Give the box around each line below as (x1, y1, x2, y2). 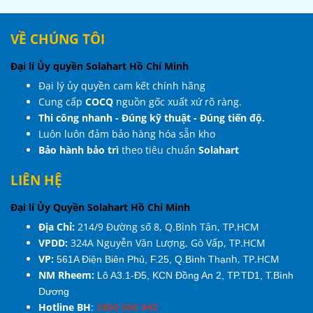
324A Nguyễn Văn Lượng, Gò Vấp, (71, 235, 229, 249)
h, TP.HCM (231, 252, 279, 265)
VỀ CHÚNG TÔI (10, 29, 105, 48)
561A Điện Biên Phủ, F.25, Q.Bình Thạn (57, 253, 231, 265)
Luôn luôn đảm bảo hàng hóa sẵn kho (38, 126, 215, 140)
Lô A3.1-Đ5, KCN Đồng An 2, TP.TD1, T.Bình (97, 269, 293, 281)
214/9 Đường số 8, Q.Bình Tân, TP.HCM (78, 219, 259, 233)
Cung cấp (38, 94, 85, 108)
